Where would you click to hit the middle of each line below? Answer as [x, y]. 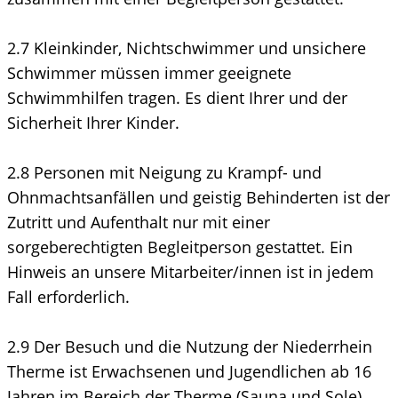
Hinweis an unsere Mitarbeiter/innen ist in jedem [191, 271]
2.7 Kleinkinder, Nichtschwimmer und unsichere [187, 48]
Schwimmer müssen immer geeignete [149, 72]
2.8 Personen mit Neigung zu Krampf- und [164, 172]
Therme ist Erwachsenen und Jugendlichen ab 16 [189, 371]
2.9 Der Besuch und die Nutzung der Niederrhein [190, 346]
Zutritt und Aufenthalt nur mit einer [139, 222]
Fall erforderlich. [68, 296]
